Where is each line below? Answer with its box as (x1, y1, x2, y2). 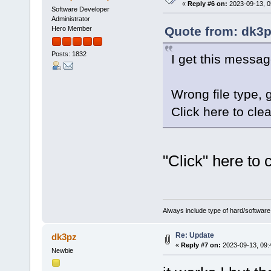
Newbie (51, 247, 73, 255)
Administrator (51, 15, 90, 22)
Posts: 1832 (51, 50, 87, 57)
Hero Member (51, 24, 92, 32)
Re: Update (175, 231, 214, 240)
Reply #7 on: (180, 241, 221, 249)
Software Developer (51, 5, 109, 13)
